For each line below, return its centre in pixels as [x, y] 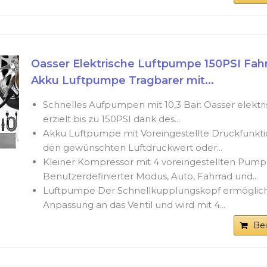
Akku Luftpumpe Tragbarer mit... [122, 81]
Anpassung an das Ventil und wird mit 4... [134, 205]
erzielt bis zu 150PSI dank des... [111, 119]
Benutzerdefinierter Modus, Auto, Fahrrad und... [150, 176]
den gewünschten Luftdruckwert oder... [132, 148]
